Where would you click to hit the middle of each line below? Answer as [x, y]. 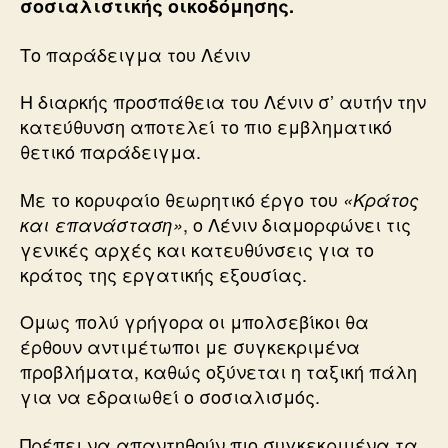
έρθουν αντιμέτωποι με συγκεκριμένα [190, 346]
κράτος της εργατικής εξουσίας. [163, 273]
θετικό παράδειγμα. [110, 151]
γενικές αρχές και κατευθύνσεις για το [197, 248]
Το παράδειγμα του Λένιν [135, 53]
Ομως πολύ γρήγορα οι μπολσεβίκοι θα [194, 321]
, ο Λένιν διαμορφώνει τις [297, 223]
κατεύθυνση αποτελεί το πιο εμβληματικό [206, 126]
